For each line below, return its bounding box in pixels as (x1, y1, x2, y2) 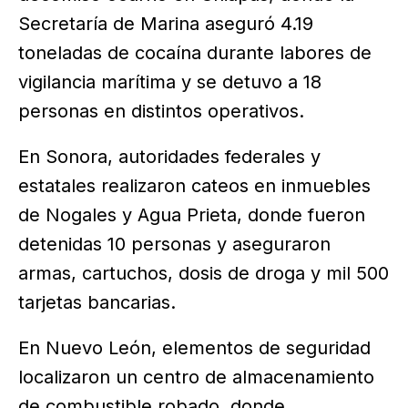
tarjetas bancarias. (18, 291, 176, 314)
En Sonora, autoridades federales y (18, 146, 321, 168)
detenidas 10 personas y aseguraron (18, 233, 331, 256)
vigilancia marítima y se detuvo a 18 (18, 71, 321, 94)
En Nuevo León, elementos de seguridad (18, 337, 371, 360)
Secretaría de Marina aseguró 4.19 (18, 13, 313, 36)
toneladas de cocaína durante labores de (18, 42, 372, 65)
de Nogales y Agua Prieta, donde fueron (18, 204, 365, 227)
